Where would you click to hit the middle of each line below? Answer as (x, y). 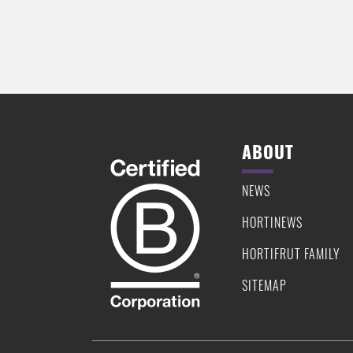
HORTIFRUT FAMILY (291, 254)
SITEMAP (264, 286)
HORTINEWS (272, 223)
